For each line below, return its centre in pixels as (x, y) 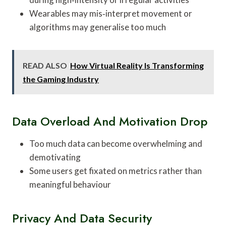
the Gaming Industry (61, 79)
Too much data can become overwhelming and (116, 143)
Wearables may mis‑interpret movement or (111, 13)
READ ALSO (45, 65)
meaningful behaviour (70, 184)
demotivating (55, 157)
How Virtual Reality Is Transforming (137, 65)
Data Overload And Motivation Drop (110, 121)
